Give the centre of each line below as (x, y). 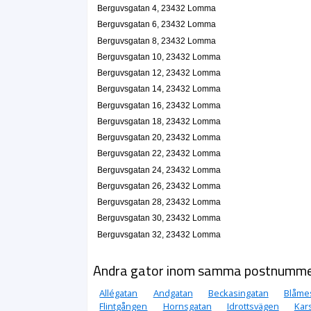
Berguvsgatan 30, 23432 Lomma (159, 218)
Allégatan (119, 293)
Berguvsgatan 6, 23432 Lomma (156, 25)
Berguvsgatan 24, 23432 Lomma (159, 170)
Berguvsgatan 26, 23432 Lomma (159, 186)
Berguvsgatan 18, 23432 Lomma (159, 121)
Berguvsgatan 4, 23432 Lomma (156, 9)
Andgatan (173, 293)
